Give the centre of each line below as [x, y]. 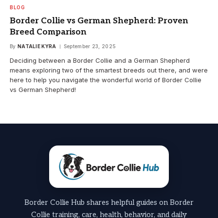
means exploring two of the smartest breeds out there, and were [109, 70]
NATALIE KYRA [37, 46]
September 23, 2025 [90, 46]
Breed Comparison [48, 32]
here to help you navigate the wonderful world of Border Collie [106, 80]
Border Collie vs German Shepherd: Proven [99, 21]
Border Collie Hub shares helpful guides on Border [109, 203]
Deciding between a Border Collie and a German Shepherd [100, 60]
